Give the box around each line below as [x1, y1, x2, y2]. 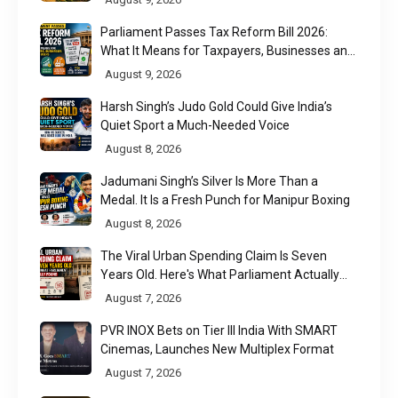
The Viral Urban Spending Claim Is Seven [100, 248, 328, 263]
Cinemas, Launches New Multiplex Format [100, 341, 335, 356]
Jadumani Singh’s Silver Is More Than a [100, 173, 319, 188]
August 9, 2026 [105, 67, 182, 81]
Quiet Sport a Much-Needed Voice [100, 117, 291, 132]
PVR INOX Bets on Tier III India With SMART [100, 322, 338, 338]
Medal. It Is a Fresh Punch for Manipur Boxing [100, 192, 351, 207]
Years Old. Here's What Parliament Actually [100, 267, 340, 282]
